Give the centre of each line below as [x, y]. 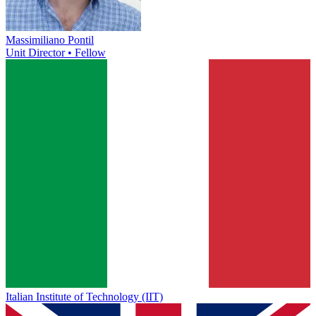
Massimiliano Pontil [50, 40]
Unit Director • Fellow [56, 53]
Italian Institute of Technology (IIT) [84, 297]
